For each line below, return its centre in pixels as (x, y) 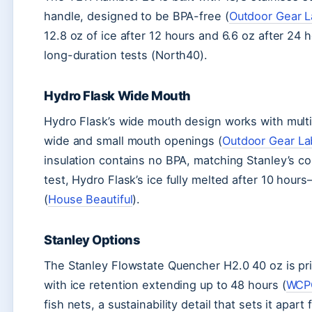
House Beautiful (90, 199)
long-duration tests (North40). (126, 55)
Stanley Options (92, 239)
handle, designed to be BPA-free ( (136, 16)
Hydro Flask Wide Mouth (117, 95)
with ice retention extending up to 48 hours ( (165, 284)
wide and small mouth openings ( (133, 140)
